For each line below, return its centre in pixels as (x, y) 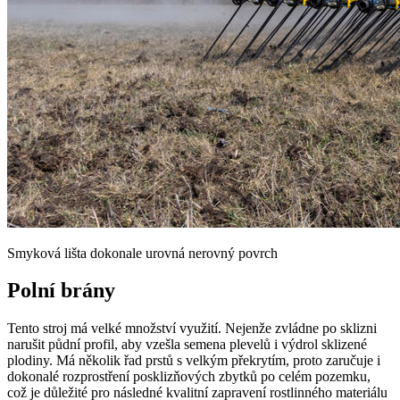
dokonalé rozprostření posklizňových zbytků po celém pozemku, (189, 377)
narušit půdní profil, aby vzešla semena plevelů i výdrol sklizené (187, 345)
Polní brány (61, 291)
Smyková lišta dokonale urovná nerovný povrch (142, 253)
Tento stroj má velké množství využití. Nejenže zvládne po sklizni (192, 329)
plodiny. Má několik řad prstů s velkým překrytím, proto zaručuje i (194, 361)
